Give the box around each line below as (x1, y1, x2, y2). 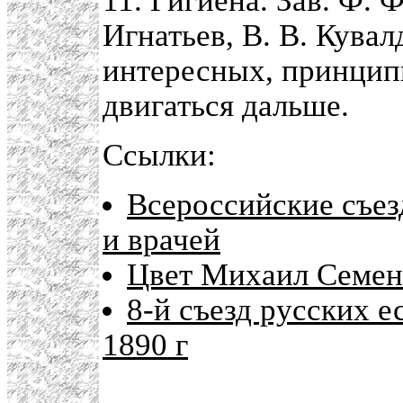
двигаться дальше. (103, 88, 349, 123)
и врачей (103, 222, 220, 257)
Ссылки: (103, 138, 216, 173)
